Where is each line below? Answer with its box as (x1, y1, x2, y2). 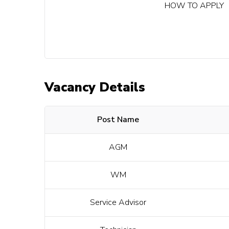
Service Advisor (90, 197, 146, 209)
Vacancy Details (44, 79, 145, 97)
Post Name (97, 114, 139, 126)
